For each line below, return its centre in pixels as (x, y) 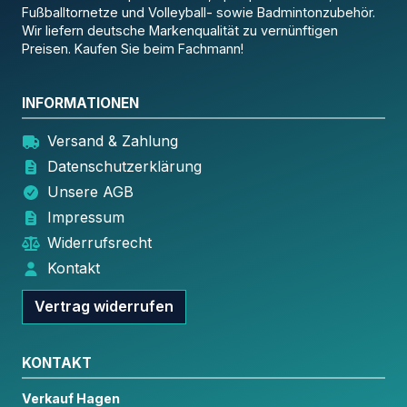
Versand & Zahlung (113, 140)
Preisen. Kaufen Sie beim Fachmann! (133, 49)
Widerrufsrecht (99, 242)
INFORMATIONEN (80, 103)
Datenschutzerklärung (124, 166)
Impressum (86, 217)
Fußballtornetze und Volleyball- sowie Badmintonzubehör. (199, 13)
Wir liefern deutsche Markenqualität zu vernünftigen (180, 31)
